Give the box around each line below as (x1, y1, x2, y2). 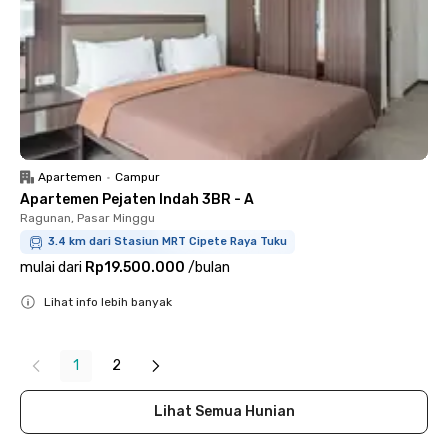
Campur (115, 170, 160, 184)
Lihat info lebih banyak (44, 295, 172, 309)
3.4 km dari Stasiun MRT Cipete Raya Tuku (48, 235, 287, 248)
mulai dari (20, 259, 82, 276)
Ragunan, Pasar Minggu (20, 211, 155, 225)
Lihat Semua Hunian (153, 403, 295, 420)
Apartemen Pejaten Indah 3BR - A (20, 191, 254, 208)
